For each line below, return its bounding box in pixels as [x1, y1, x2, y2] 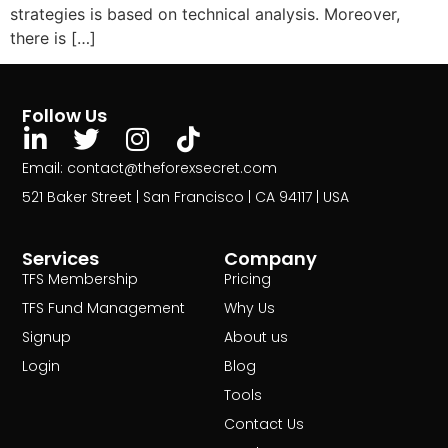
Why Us [224, 298, 275, 319]
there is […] [10, 28, 96, 48]
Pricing [224, 269, 271, 290]
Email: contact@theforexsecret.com [22, 157, 278, 178]
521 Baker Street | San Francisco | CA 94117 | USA [22, 186, 350, 207]
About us [224, 327, 288, 348]
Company [224, 246, 317, 272]
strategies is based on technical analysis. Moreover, [10, 4, 400, 24]
